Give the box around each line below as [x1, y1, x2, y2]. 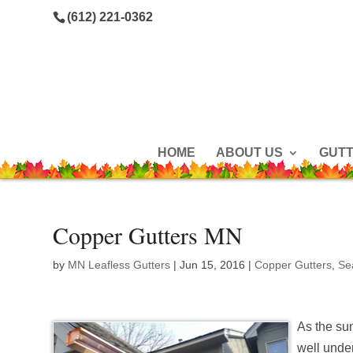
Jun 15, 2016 [180, 258, 246, 271]
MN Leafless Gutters [68, 258, 171, 271]
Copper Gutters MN [53, 219, 243, 251]
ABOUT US [215, 146, 283, 159]
